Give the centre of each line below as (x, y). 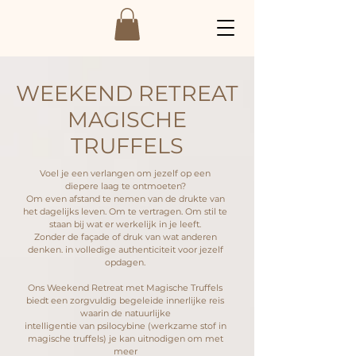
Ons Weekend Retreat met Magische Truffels (125, 287)
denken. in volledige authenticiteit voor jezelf (125, 249)
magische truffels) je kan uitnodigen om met (125, 338)
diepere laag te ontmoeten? (125, 186)
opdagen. (125, 262)
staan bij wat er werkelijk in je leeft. (125, 224)
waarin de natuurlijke (125, 313)
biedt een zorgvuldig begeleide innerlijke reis (125, 300)
